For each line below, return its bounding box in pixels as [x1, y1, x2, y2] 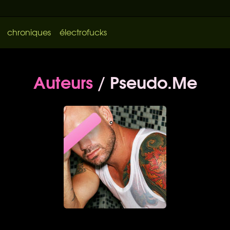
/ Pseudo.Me [92, 68, 197, 94]
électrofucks [60, 26, 107, 38]
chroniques [7, 26, 51, 38]
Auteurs [33, 68, 93, 94]
